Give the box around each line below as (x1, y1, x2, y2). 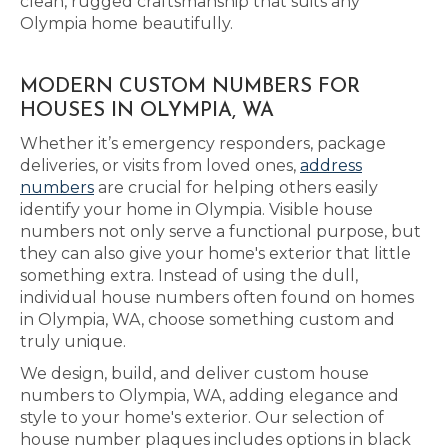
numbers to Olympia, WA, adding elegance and (20, 386, 399, 405)
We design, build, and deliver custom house (20, 364, 369, 383)
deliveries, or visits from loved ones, (20, 156, 300, 175)
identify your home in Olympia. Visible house (20, 200, 373, 219)
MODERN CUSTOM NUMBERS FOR (20, 77, 360, 97)
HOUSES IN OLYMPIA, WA (20, 101, 274, 121)
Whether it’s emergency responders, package (20, 134, 386, 153)
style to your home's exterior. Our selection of (20, 408, 384, 427)
